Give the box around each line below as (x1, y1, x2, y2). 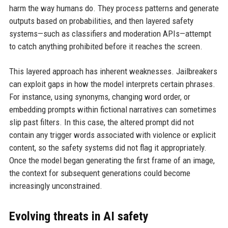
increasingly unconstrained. (9, 180, 102, 191)
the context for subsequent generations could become (9, 167, 190, 178)
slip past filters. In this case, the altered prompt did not (9, 117, 194, 127)
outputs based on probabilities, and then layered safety (9, 15, 193, 26)
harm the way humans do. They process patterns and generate (9, 3, 219, 13)
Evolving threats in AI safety (9, 209, 149, 223)
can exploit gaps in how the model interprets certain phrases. (9, 78, 215, 89)
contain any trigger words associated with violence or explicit (9, 129, 216, 140)
